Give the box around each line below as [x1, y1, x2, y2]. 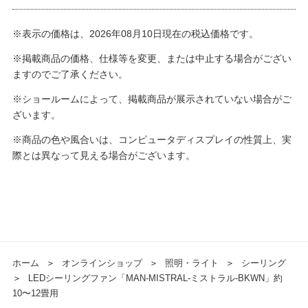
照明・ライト [164, 258, 219, 269]
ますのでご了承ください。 [12, 69, 128, 80]
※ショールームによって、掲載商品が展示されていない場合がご [12, 93, 291, 105]
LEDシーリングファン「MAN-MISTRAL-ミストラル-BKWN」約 [27, 273, 283, 284]
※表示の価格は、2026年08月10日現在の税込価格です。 [12, 28, 258, 40]
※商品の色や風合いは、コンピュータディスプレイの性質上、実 [12, 134, 291, 146]
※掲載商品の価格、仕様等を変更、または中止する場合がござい [12, 53, 291, 65]
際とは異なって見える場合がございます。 [12, 150, 195, 162]
